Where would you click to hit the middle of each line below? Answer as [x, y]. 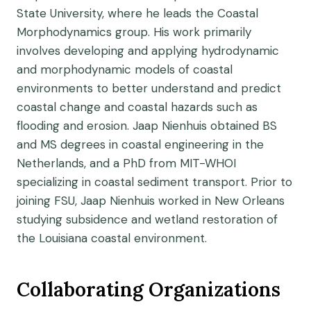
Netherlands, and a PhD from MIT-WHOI [126, 163]
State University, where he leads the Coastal [137, 13]
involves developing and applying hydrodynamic [148, 51]
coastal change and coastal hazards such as [137, 107]
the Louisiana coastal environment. [112, 238]
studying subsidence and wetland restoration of [147, 219]
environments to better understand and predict [149, 88]
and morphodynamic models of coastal [125, 69]
